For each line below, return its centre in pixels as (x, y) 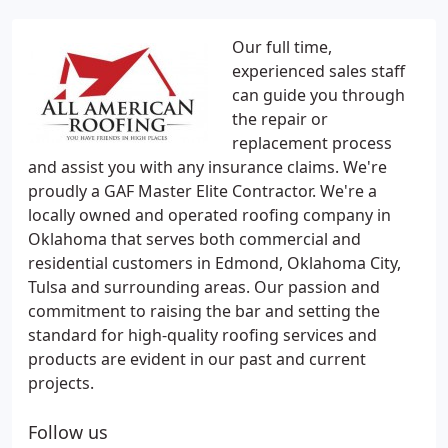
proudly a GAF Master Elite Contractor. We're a (202, 191)
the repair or (280, 119)
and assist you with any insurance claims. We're (207, 167)
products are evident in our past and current (197, 359)
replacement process (312, 143)
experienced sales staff (318, 71)
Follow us (68, 432)
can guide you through (318, 95)
